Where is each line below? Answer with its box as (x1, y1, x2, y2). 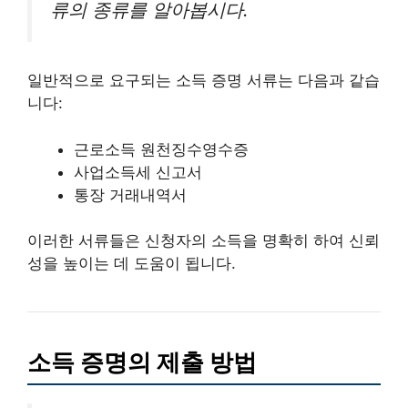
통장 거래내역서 (74, 185, 187, 204)
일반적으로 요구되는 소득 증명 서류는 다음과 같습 (27, 71, 380, 90)
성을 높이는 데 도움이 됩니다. (27, 254, 236, 273)
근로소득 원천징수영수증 (74, 139, 249, 158)
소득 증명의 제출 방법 (27, 348, 257, 377)
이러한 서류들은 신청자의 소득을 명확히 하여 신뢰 (27, 231, 380, 250)
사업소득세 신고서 (74, 162, 202, 181)
